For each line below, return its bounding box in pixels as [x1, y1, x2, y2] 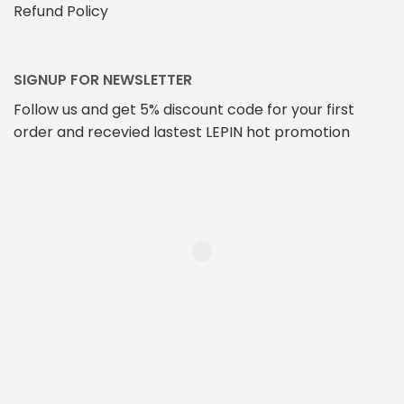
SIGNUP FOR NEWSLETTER [14, 69, 192, 91]
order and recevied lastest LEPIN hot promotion [14, 122, 353, 143]
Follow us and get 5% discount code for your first [14, 99, 354, 121]
